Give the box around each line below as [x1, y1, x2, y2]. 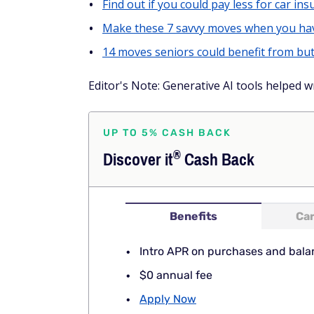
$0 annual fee [139, 268, 212, 282]
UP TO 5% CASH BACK [103, 127, 231, 139]
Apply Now [139, 292, 196, 306]
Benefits [170, 210, 217, 224]
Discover [103, 144, 165, 176]
